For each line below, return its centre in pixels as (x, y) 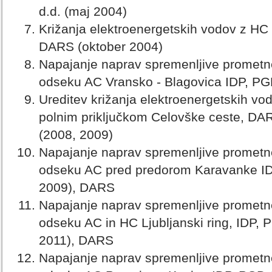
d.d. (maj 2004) (83, 12)
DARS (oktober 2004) (101, 47)
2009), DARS (77, 188)
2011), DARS (76, 240)
